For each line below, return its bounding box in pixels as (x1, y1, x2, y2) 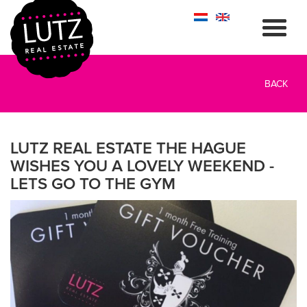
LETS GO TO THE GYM (10, 174, 175, 194)
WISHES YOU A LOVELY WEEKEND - (10, 156, 274, 176)
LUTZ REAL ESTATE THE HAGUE (10, 138, 246, 158)
